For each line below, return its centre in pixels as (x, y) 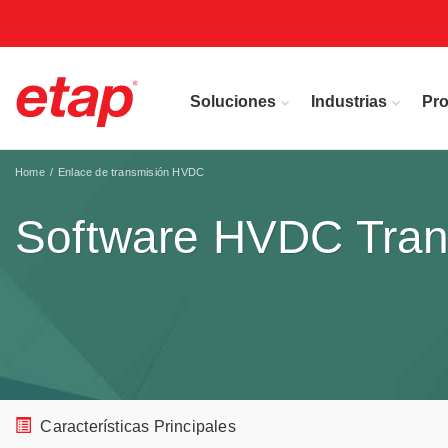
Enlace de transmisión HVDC (131, 172)
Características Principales (136, 426)
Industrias (349, 101)
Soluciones (233, 101)
